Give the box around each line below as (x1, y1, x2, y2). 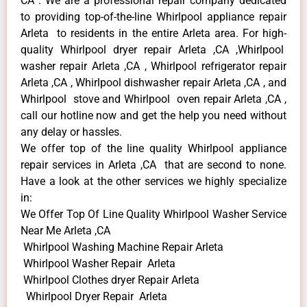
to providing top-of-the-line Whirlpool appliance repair (21, 10, 286, 24)
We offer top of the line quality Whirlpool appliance (21, 142, 286, 156)
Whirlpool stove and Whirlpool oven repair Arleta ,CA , (21, 93, 286, 106)
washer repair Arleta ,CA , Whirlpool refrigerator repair (21, 60, 286, 73)
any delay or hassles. (21, 125, 122, 139)
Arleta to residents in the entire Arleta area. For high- (21, 27, 286, 40)
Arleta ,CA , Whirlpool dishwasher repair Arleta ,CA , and (21, 76, 286, 90)
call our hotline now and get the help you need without (21, 109, 286, 123)
